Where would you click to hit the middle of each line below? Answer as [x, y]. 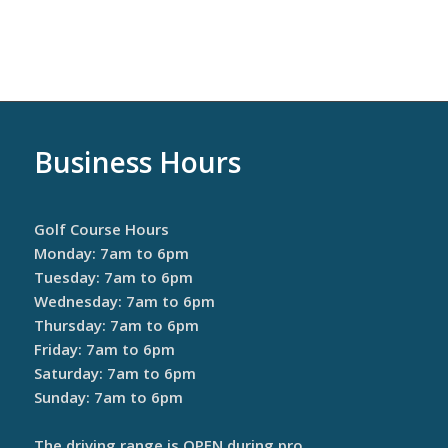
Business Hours [137, 161]
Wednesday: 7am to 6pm [124, 300]
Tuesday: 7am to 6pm [113, 276]
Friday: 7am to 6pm [104, 348]
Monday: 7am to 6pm [111, 252]
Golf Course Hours [101, 228]
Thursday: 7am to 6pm [116, 324]
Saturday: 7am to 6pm [114, 372]
